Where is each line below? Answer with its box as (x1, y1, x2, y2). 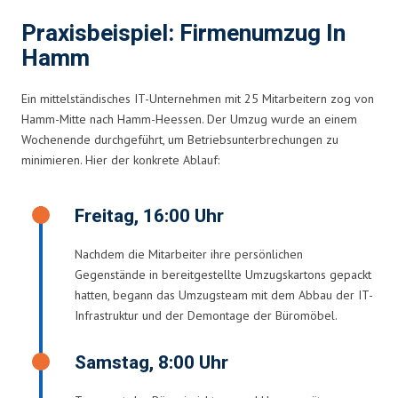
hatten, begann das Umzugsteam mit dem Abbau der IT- (75, 286, 373, 303)
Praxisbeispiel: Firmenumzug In (21, 16, 346, 51)
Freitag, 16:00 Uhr (75, 202, 224, 230)
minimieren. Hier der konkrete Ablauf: (21, 151, 219, 168)
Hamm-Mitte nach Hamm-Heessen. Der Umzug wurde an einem (21, 110, 357, 127)
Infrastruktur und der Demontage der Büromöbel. (75, 306, 338, 323)
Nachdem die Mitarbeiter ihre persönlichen (75, 245, 303, 262)
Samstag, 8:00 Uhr (75, 348, 228, 377)
